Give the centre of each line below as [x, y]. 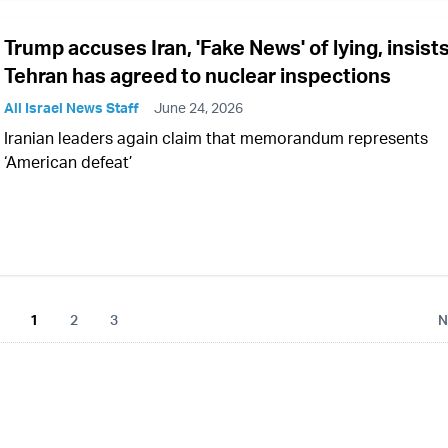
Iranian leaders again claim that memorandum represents [216, 138]
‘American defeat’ [68, 162]
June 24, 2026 [198, 107]
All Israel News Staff [71, 107]
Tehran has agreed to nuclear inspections [197, 75]
